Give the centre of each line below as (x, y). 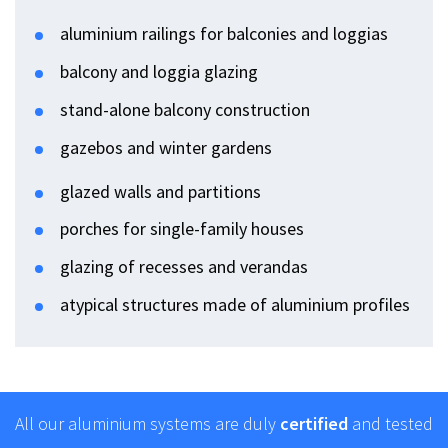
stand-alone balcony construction (185, 109)
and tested (390, 423)
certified (314, 423)
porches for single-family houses (182, 229)
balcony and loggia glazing (159, 72)
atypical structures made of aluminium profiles (235, 304)
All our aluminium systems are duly (147, 423)
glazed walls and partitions (160, 191)
